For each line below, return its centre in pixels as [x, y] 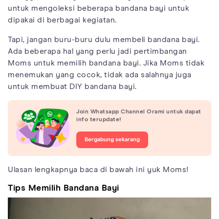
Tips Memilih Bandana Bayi [64, 188]
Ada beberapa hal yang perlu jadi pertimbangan [98, 51]
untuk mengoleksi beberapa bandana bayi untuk [99, 8]
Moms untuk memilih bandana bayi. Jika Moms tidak [106, 63]
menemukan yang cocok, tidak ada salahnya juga [100, 75]
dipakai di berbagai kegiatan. [62, 20]
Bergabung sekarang [112, 140]
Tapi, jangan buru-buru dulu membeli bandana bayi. [104, 39]
